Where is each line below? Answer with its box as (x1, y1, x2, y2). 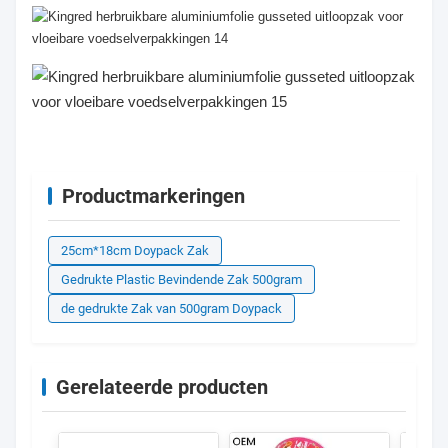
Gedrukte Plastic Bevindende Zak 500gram (61, 271, 302, 287)
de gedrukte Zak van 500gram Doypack (61, 300, 282, 316)
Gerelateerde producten (56, 374, 268, 399)
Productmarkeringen (62, 183, 245, 208)
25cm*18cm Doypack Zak (61, 242, 209, 258)
